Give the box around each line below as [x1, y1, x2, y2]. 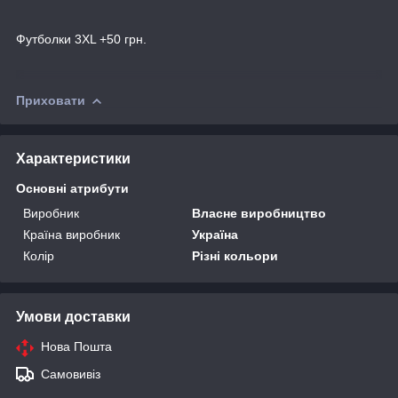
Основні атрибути [16, 180, 129, 195]
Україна [192, 227, 239, 242]
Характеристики [16, 150, 131, 166]
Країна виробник [23, 227, 120, 242]
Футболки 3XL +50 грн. [16, 31, 147, 46]
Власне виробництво [192, 205, 327, 220]
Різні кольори [192, 248, 279, 263]
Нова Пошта [41, 338, 112, 354]
